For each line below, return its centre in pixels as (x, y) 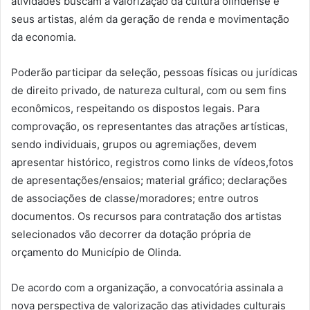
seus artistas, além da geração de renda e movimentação (150, 19)
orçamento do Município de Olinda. (96, 252)
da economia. (44, 37)
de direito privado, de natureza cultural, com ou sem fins (149, 90)
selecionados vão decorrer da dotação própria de (131, 234)
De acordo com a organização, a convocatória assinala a (147, 287)
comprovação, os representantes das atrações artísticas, (149, 126)
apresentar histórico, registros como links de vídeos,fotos (152, 162)
